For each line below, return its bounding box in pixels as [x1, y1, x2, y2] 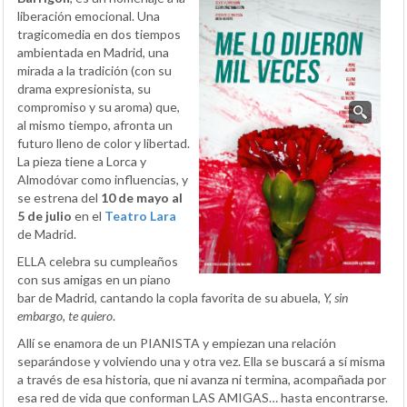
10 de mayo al [98, 189, 183, 205]
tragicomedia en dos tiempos [17, 25, 181, 42]
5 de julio [17, 207, 72, 223]
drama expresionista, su [17, 80, 151, 96]
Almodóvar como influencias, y [17, 171, 188, 187]
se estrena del [17, 189, 98, 205]
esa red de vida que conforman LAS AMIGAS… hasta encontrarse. [17, 389, 388, 405]
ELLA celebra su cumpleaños [17, 253, 178, 269]
